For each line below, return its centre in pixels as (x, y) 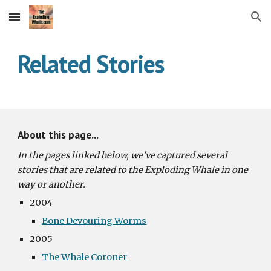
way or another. (53, 184)
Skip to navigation (224, 22)
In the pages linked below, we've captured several (123, 155)
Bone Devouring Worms (94, 221)
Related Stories (91, 64)
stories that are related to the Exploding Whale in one (133, 170)
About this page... (58, 135)
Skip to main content (53, 22)
